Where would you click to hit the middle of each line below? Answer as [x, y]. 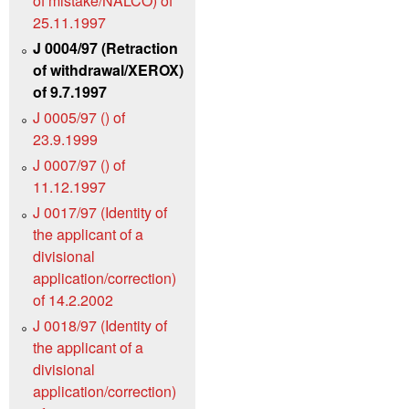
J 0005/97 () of [79, 118]
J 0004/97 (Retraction [105, 48]
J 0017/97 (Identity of [100, 213]
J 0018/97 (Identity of [100, 326]
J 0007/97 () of [79, 165]
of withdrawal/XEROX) [108, 70]
